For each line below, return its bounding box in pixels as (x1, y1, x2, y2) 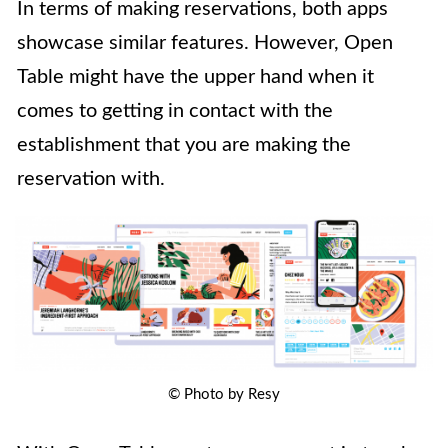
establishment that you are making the (17, 135, 351, 155)
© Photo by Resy (168, 387, 280, 403)
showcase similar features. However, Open (17, 33, 393, 53)
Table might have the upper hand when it (17, 67, 374, 87)
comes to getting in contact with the (17, 101, 333, 121)
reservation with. (17, 169, 165, 189)
